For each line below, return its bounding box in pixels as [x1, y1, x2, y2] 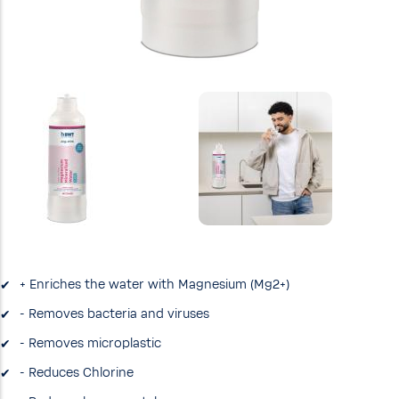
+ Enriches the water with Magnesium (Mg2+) [20, 277, 289, 293]
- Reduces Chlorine [20, 365, 134, 381]
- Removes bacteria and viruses [20, 306, 209, 322]
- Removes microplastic [20, 336, 161, 352]
